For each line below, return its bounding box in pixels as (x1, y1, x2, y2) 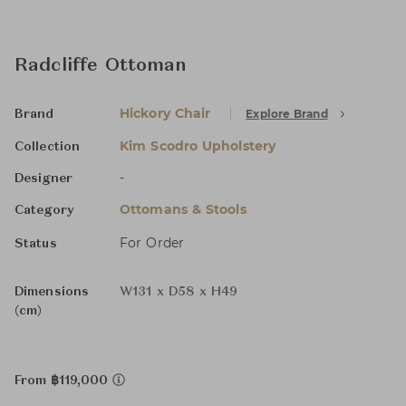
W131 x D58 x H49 (120, 285, 238, 298)
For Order (120, 235, 184, 251)
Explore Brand (246, 107, 328, 121)
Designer (14, 172, 72, 185)
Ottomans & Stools (120, 201, 246, 217)
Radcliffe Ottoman (14, 57, 188, 75)
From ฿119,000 (14, 374, 112, 387)
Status (14, 237, 57, 250)
